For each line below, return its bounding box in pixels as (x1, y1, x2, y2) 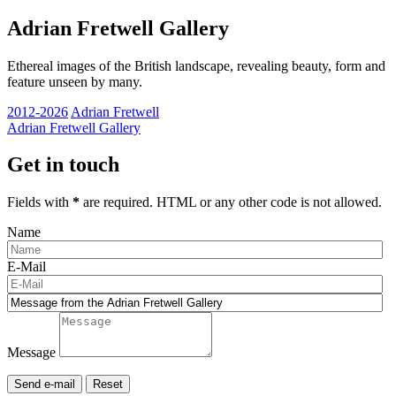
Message (7, 345, 56, 361)
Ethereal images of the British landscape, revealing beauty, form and (7, 57, 385, 73)
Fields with (7, 194, 72, 210)
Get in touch (7, 153, 119, 177)
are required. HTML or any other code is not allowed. (80, 194, 382, 210)
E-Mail (7, 259, 46, 275)
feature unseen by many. (7, 73, 142, 89)
